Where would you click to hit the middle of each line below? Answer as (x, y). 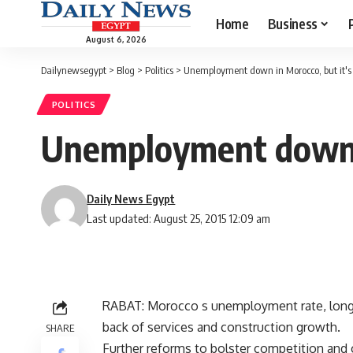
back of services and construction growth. (221, 327)
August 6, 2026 (116, 39)
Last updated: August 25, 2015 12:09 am (179, 219)
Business (292, 23)
